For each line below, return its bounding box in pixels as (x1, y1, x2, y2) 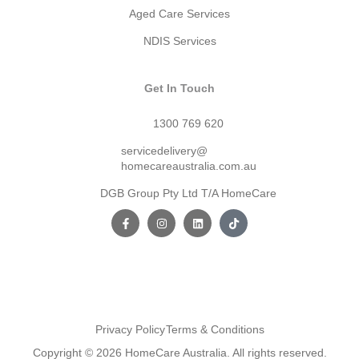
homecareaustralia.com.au (120, 159, 256, 173)
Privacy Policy (95, 323, 165, 337)
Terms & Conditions (165, 323, 264, 337)
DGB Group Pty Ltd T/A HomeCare (100, 187, 277, 200)
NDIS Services (143, 34, 216, 48)
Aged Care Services (129, 7, 230, 21)
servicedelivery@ (120, 144, 208, 158)
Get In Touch (144, 82, 215, 95)
